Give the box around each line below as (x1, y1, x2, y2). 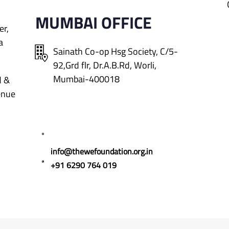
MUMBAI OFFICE (35, 10, 152, 35)
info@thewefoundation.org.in (51, 145, 153, 157)
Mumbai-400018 (53, 72, 120, 86)
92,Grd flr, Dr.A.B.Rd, (53, 58, 134, 72)
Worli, (134, 58, 156, 72)
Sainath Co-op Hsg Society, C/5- (53, 44, 178, 58)
